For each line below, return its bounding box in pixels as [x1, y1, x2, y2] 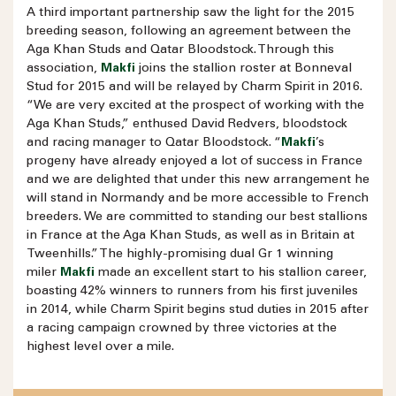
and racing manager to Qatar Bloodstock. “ [27, 137, 281, 150]
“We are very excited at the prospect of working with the [27, 100, 364, 113]
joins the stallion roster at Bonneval [135, 63, 352, 76]
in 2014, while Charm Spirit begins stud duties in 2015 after [27, 304, 369, 317]
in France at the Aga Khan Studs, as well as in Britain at [27, 230, 354, 243]
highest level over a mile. [27, 341, 174, 354]
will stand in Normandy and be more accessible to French [27, 193, 369, 206]
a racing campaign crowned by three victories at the [27, 323, 337, 336]
